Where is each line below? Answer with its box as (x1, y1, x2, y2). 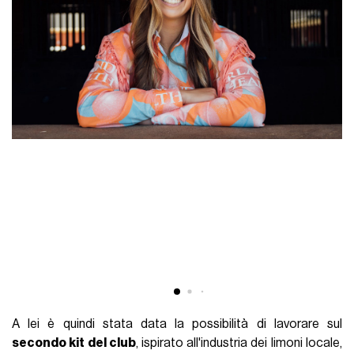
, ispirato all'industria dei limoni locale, (135, 337, 342, 350)
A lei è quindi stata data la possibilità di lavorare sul (12, 318, 342, 331)
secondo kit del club (12, 337, 136, 350)
